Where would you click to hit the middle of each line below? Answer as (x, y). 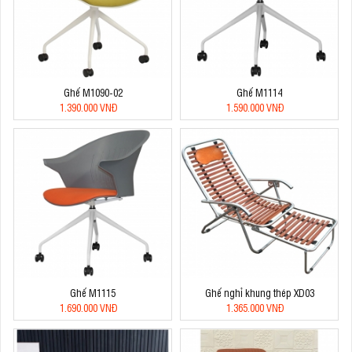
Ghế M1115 (93, 292)
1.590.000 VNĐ (255, 107)
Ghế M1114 (259, 92)
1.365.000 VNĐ (255, 307)
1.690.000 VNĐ (89, 307)
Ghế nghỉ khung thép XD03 (259, 292)
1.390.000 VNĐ (89, 107)
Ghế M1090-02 (93, 92)
